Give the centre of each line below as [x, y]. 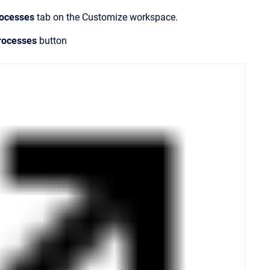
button [52, 41]
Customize [105, 17]
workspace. [154, 17]
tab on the [58, 17]
